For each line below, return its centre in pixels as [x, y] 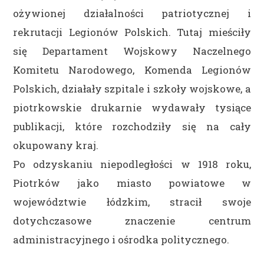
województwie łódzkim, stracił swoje [132, 202]
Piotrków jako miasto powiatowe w [132, 183]
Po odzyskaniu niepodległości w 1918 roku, [132, 164]
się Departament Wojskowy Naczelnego [132, 51]
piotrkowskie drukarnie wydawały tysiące [132, 107]
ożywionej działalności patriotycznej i [132, 13]
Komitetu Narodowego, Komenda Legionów [132, 70]
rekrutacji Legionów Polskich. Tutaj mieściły [132, 32]
